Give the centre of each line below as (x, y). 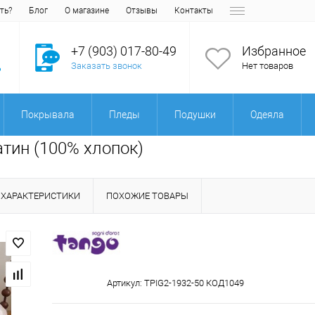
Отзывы (142, 11)
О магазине (87, 11)
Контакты (194, 11)
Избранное (274, 51)
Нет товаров (268, 66)
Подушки (195, 115)
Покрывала (48, 115)
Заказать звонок (107, 66)
